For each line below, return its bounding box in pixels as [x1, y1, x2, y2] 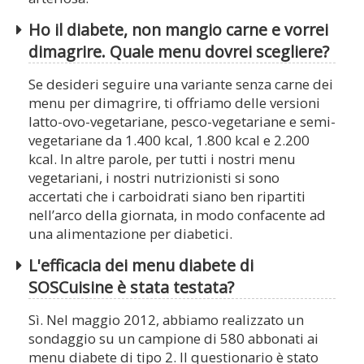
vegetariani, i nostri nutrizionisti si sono [28, 168, 279, 188]
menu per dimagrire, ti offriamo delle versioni [28, 93, 320, 113]
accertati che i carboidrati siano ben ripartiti [28, 187, 305, 206]
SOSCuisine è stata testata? [28, 276, 234, 299]
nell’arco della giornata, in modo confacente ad [28, 206, 326, 225]
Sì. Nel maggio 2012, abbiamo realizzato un [28, 310, 304, 330]
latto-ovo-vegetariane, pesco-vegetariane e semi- [28, 112, 336, 132]
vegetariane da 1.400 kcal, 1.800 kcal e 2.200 [28, 131, 310, 150]
